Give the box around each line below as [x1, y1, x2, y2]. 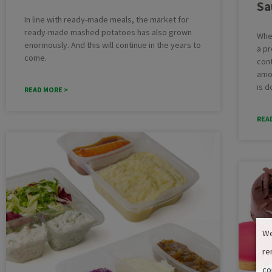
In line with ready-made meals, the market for [24, 14, 189, 25]
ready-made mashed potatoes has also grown [24, 27, 192, 38]
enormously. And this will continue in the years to [24, 39, 201, 51]
